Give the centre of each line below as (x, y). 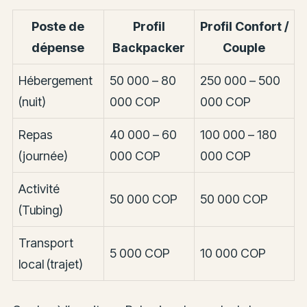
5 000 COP (139, 253)
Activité (39, 188)
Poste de (58, 26)
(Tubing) (40, 210)
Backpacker (149, 47)
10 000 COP (233, 253)
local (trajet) (50, 264)
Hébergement (55, 80)
